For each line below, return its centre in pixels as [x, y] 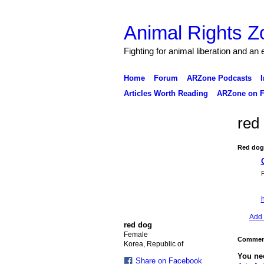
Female [136, 234]
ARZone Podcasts [219, 78]
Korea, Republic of [153, 244]
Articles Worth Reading [166, 93]
